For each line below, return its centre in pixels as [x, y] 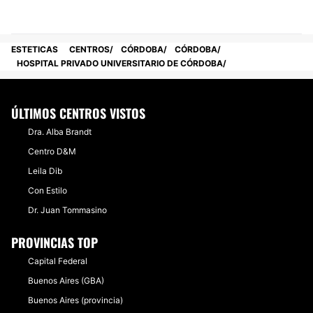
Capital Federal [58, 261]
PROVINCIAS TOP [54, 242]
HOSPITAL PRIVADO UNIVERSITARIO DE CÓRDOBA [120, 63]
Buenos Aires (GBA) [66, 281]
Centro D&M [52, 151]
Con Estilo [48, 190]
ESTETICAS [35, 49]
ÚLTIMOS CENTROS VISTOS [78, 113]
